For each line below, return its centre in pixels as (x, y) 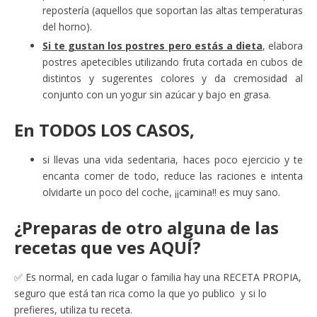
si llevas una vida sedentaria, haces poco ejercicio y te (173, 159)
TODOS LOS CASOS (114, 129)
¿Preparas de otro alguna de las (146, 227)
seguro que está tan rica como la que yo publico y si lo (140, 293)
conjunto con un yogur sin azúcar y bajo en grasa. (157, 94)
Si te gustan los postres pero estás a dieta (152, 45)
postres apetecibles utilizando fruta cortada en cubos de (173, 62)
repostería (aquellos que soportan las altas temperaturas (173, 10)
